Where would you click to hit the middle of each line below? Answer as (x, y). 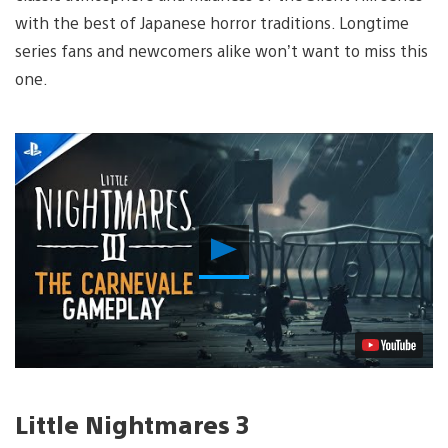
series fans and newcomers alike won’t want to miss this (221, 50)
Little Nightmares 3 (132, 423)
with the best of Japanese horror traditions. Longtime (212, 22)
